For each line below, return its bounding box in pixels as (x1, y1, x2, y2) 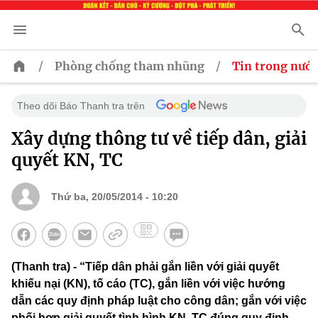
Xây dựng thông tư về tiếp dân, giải (11, 128, 307, 150)
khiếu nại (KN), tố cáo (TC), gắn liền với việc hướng (11, 278, 285, 290)
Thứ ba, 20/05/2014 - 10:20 (51, 191, 178, 203)
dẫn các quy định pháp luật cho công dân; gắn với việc (11, 295, 307, 307)
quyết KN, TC (11, 149, 123, 172)
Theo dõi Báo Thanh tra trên (17, 100, 145, 112)
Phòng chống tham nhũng (55, 59, 204, 74)
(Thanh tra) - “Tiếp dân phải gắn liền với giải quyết (11, 261, 279, 273)
